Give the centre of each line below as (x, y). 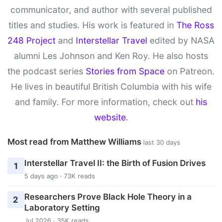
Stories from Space (125, 71)
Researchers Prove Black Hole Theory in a (108, 196)
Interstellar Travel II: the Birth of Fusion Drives (115, 163)
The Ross (195, 25)
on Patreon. (190, 71)
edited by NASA (181, 41)
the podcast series (47, 71)
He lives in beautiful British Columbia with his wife (111, 87)
